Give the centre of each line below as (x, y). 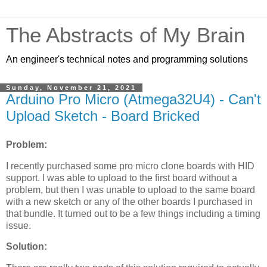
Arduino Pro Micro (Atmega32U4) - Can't (133, 99)
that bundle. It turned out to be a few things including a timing (133, 213)
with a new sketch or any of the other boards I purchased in (129, 201)
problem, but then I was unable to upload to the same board (131, 190)
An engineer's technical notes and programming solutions (127, 59)
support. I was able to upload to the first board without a (122, 178)
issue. (20, 225)
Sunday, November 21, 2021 (71, 88)
